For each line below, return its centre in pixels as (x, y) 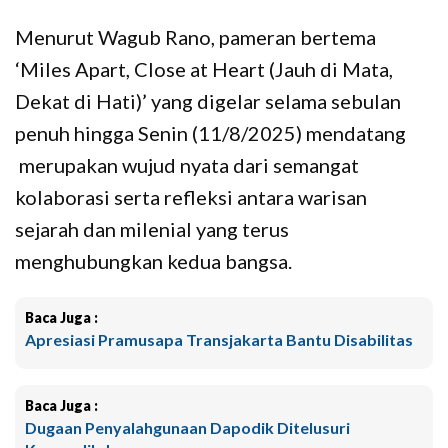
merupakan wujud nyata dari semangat (187, 164)
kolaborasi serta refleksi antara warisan (191, 196)
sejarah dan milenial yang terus (152, 228)
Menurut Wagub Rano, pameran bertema (195, 36)
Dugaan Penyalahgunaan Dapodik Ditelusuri (187, 427)
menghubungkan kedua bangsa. (153, 260)
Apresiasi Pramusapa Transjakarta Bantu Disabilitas (219, 339)
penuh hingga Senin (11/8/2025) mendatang (210, 132)
